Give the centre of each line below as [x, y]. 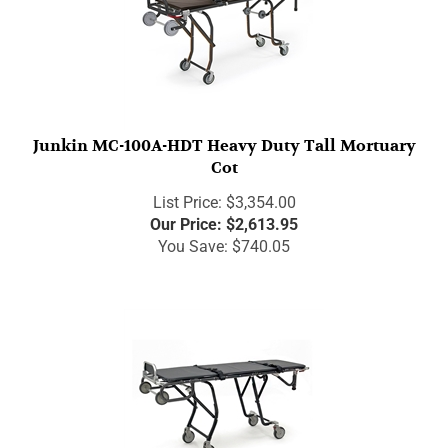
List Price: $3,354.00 [224, 194]
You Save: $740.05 [224, 238]
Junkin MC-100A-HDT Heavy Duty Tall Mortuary [224, 137]
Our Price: [186, 216]
